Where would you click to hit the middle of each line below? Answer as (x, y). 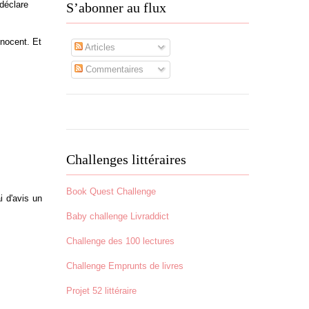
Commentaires (113, 69)
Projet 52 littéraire (101, 290)
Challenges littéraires (126, 159)
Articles (99, 47)
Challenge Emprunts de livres (125, 266)
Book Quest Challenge (111, 191)
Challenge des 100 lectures (120, 241)
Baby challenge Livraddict (118, 216)
